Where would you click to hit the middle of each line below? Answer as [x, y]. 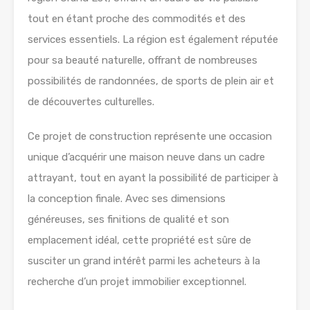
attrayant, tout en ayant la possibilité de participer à [153, 178]
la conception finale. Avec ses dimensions [127, 199]
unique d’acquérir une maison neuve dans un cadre [146, 157]
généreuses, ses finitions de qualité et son [128, 219]
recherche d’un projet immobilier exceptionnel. [137, 282]
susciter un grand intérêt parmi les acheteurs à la [144, 261]
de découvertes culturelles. [91, 102]
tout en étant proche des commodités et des [137, 19]
